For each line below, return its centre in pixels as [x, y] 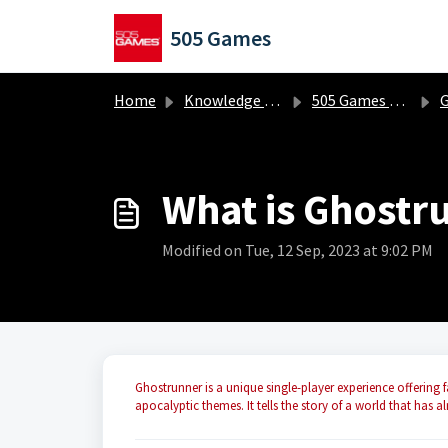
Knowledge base [224, 100]
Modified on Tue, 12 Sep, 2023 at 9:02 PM [297, 250]
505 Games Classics [350, 100]
